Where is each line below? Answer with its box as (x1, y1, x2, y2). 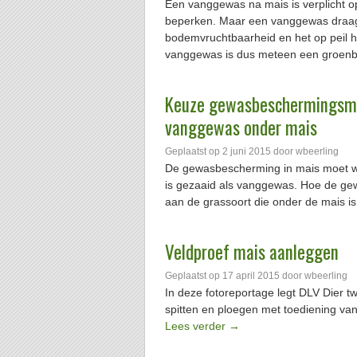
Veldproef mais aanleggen (165, 238, 339, 265)
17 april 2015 (222, 270, 280, 281)
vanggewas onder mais (165, 114, 317, 141)
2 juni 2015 (222, 146, 271, 157)
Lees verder (165, 320, 229, 332)
